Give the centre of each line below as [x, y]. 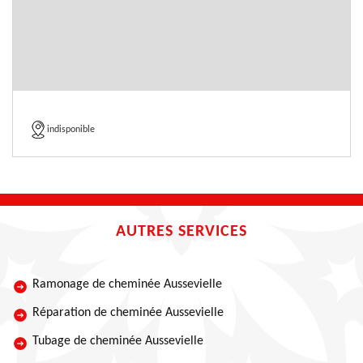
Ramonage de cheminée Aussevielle [127, 284]
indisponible [71, 130]
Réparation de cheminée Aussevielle [128, 313]
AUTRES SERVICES [181, 232]
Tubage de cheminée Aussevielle [118, 341]
